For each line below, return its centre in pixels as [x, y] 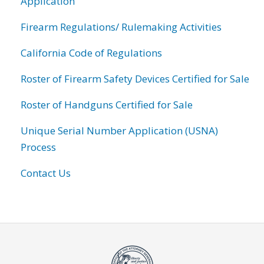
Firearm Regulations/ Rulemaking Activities [121, 27]
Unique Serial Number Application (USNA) [119, 130]
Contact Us [46, 173]
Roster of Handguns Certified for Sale [107, 104]
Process [38, 147]
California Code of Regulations [91, 52]
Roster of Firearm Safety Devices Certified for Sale [135, 78]
